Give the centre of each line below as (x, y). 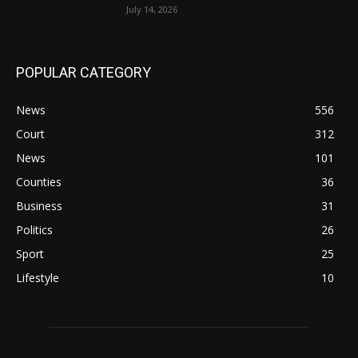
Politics (34, 229)
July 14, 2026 (152, 10)
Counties (39, 181)
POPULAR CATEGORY (84, 72)
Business (39, 205)
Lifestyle (38, 277)
